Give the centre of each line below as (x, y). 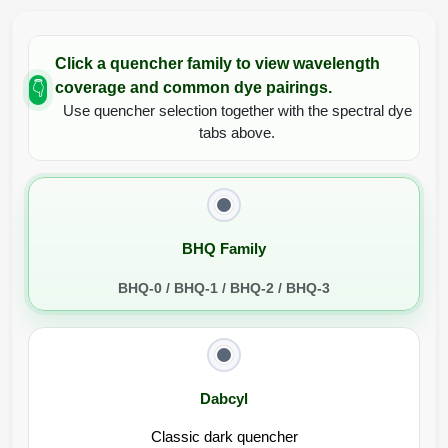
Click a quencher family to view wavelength (218, 64)
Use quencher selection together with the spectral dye (237, 111)
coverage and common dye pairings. (194, 88)
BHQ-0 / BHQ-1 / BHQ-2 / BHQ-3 (224, 288)
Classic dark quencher (224, 437)
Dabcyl (224, 399)
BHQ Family (224, 249)
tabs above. (237, 133)
